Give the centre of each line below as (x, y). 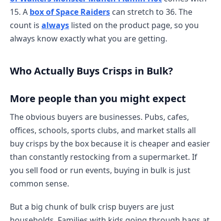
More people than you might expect (98, 98)
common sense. (39, 184)
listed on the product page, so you (134, 25)
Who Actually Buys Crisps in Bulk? (92, 71)
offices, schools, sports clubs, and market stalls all (103, 130)
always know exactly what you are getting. (89, 38)
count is (26, 25)
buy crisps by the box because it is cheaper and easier (110, 144)
